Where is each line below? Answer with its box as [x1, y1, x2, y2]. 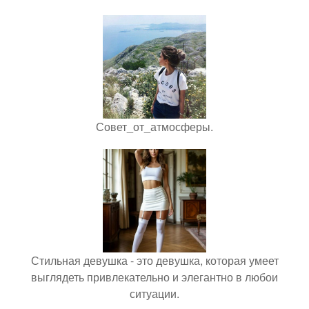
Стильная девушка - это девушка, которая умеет [30, 252, 279, 269]
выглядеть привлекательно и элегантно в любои [31, 269, 278, 286]
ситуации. [130, 286, 179, 302]
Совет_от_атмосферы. [96, 119, 213, 135]
